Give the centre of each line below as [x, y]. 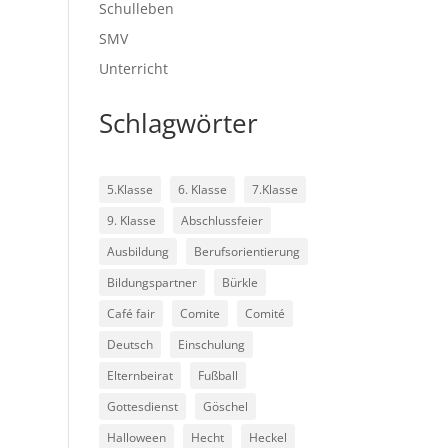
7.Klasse [274, 189]
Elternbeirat [139, 375]
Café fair [130, 313]
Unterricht [133, 68]
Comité [264, 313]
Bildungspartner [151, 282]
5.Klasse [129, 189]
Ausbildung [137, 251]
